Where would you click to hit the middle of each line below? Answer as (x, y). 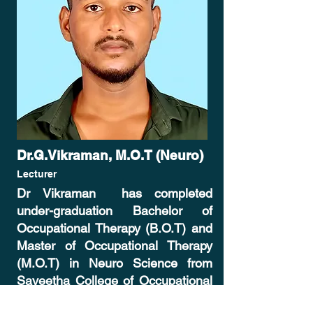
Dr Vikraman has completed (115, 193)
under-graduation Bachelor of (115, 211)
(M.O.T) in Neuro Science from (115, 263)
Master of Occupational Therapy (115, 246)
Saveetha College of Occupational (115, 281)
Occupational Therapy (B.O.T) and (115, 228)
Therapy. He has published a (115, 298)
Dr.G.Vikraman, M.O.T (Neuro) (110, 155)
